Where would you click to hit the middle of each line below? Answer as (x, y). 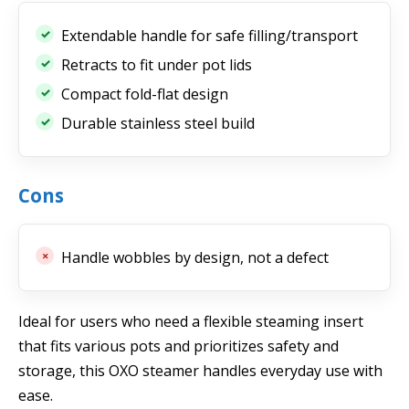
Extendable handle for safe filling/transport (210, 35)
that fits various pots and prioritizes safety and (178, 346)
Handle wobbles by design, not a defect (195, 257)
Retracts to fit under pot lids (157, 64)
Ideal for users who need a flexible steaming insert (191, 321)
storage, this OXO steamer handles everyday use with (200, 370)
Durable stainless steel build (158, 123)
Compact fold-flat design (145, 94)
